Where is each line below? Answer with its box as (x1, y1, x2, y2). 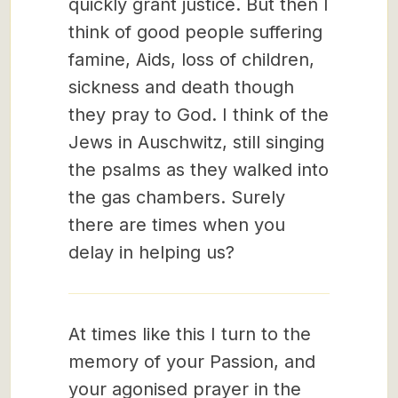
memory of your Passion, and (68, 351, 315, 372)
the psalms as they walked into (68, 159, 329, 180)
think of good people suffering (68, 21, 322, 43)
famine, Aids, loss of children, (68, 49, 314, 70)
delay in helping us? (68, 242, 235, 263)
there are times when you (68, 214, 285, 235)
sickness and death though (68, 76, 294, 98)
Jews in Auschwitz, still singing (68, 131, 324, 153)
